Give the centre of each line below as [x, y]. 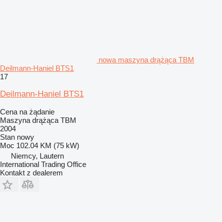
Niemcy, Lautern [37, 156]
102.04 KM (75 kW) [48, 145]
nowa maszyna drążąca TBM [146, 59]
